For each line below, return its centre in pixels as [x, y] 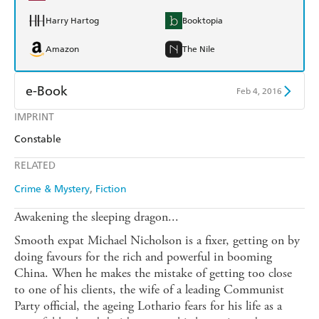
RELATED [35, 166]
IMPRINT [34, 117]
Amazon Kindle [75, 124]
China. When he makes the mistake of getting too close [153, 273]
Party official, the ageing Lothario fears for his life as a [148, 306]
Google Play [206, 152]
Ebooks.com [68, 181]
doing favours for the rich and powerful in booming [143, 257]
